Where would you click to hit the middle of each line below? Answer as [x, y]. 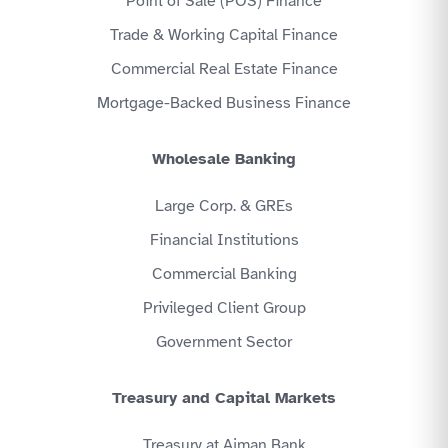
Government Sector [224, 341]
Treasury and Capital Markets [224, 397]
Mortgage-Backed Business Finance [224, 102]
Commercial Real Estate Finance [224, 68]
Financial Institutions [224, 239]
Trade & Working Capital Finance [224, 34]
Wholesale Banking [224, 158]
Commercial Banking [224, 273]
